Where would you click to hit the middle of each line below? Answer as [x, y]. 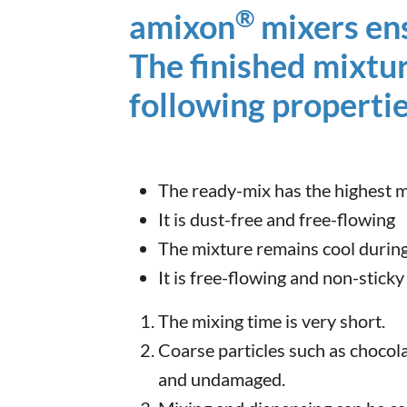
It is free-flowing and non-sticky [281, 277]
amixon [182, 26]
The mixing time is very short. [272, 321]
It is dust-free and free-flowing [277, 219]
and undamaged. [222, 379]
